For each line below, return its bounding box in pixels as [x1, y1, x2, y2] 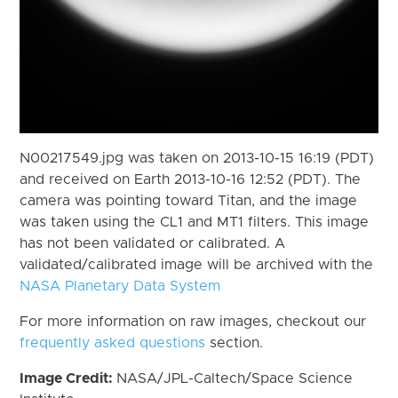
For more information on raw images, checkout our [20, 314, 367, 329]
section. [205, 335, 264, 350]
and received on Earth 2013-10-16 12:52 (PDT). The [20, 171, 362, 187]
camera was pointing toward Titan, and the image [20, 193, 358, 208]
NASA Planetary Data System [20, 278, 221, 293]
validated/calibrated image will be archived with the [20, 257, 374, 272]
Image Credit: [20, 370, 117, 386]
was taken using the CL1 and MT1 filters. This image [20, 214, 370, 229]
